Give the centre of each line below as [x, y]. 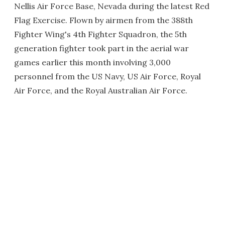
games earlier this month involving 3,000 [92, 62]
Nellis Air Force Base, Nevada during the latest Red [112, 6]
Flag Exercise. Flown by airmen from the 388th [103, 20]
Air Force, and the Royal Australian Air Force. [101, 90]
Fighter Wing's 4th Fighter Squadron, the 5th [100, 34]
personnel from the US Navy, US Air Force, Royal [107, 76]
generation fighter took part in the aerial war [101, 48]
